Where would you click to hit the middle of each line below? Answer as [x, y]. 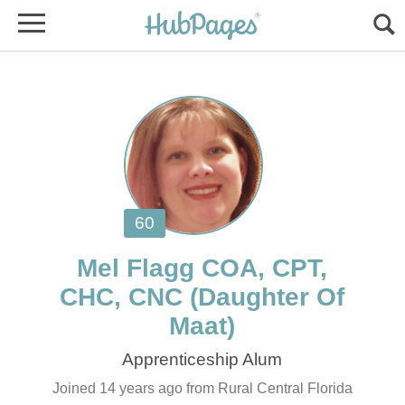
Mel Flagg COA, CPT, [202, 268]
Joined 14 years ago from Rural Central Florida [202, 388]
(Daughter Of [268, 297]
